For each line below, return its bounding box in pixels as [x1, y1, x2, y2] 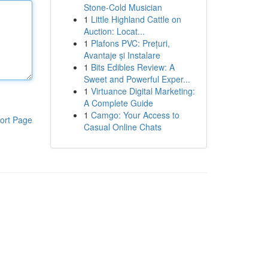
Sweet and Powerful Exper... [83, 73, 190, 85]
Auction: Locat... [83, 25, 145, 37]
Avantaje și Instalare [83, 49, 160, 61]
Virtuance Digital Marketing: [90, 85, 195, 97]
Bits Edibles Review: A [90, 61, 175, 73]
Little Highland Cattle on [90, 13, 181, 25]
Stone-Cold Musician [83, 1, 162, 13]
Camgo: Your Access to [90, 109, 179, 121]
